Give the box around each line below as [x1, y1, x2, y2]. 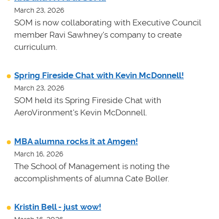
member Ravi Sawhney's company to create [14, 30, 182, 40]
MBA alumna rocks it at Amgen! [14, 136, 138, 146]
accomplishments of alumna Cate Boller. [14, 173, 169, 183]
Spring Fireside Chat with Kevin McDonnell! [14, 70, 184, 81]
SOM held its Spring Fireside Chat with [14, 95, 161, 106]
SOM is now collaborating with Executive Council [14, 18, 201, 28]
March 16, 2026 [14, 150, 63, 158]
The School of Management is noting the [14, 161, 170, 171]
